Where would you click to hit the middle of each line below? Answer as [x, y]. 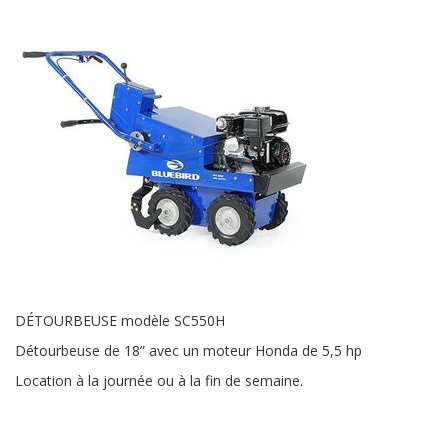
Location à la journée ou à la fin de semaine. [159, 380]
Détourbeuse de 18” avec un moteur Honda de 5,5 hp [188, 350]
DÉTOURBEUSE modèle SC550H [120, 320]
